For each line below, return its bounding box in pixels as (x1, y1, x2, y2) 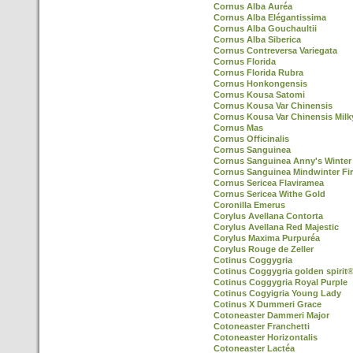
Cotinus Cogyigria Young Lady (214, 288, 341, 298)
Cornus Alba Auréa (214, 2, 292, 11)
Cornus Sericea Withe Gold (214, 189, 325, 199)
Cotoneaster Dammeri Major (214, 310, 329, 320)
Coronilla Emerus (214, 200, 285, 210)
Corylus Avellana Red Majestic (214, 222, 339, 232)
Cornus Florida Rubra (214, 68, 303, 77)
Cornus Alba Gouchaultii (214, 24, 317, 33)
